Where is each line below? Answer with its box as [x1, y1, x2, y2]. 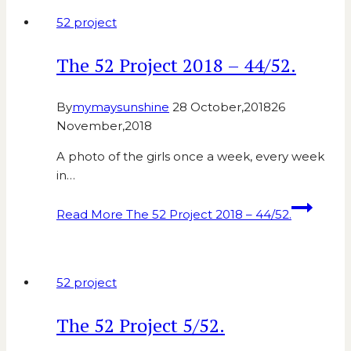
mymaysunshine [72, 100, 169, 115]
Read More [56, 207, 123, 223]
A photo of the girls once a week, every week [56, 149, 324, 165]
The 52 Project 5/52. [56, 313, 225, 338]
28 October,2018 [172, 100, 271, 115]
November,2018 [56, 118, 152, 134]
